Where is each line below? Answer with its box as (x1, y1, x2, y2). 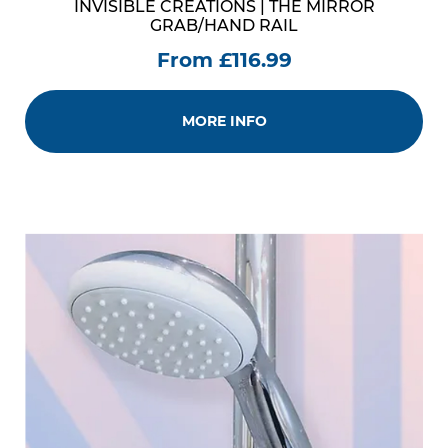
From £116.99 (156, 48, 292, 72)
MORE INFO (181, 112, 267, 130)
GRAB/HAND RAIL (150, 16, 298, 35)
